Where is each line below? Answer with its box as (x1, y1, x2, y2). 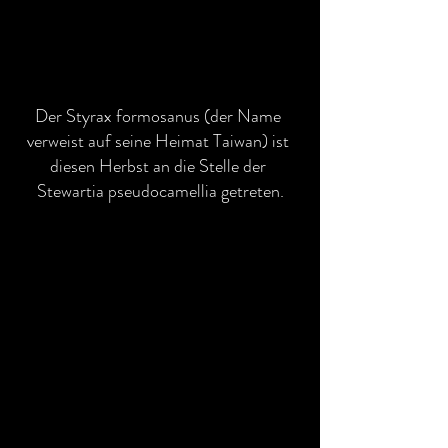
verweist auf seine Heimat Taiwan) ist (27, 127, 293, 154)
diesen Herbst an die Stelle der (50, 152, 270, 179)
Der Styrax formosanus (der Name (35, 102, 285, 129)
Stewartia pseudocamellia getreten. (36, 177, 284, 204)
